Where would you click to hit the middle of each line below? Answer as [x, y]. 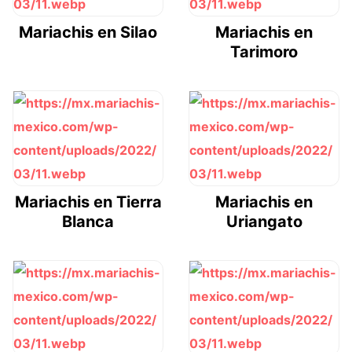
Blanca [88, 222]
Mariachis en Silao [88, 33]
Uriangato [264, 222]
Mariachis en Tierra [88, 202]
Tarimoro [264, 52]
